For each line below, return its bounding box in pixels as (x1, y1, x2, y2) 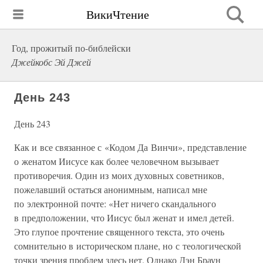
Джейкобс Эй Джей (12, 56, 91, 68)
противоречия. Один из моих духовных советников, (14, 169, 224, 181)
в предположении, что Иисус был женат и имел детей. (14, 211, 234, 224)
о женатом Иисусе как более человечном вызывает (14, 155, 219, 167)
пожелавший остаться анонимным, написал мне (14, 183, 207, 195)
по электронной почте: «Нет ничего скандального (14, 197, 216, 210)
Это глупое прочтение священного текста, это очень (14, 225, 224, 238)
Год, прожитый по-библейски (12, 42, 131, 54)
